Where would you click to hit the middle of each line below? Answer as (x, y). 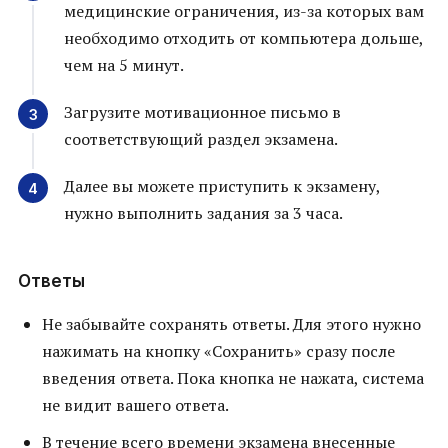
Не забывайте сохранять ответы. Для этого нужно (231, 324)
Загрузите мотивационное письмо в (202, 112)
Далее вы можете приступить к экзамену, (222, 186)
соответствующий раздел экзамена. (201, 139)
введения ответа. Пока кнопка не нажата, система (233, 378)
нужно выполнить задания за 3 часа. (203, 213)
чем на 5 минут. (124, 65)
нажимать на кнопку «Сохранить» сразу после (218, 351)
